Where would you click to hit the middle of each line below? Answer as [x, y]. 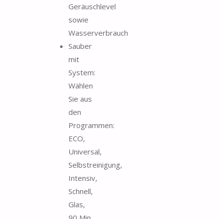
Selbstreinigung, [95, 164]
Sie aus [80, 99]
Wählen [81, 85]
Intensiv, [83, 178]
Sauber [80, 46]
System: [82, 72]
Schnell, [81, 191]
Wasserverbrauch [98, 33]
